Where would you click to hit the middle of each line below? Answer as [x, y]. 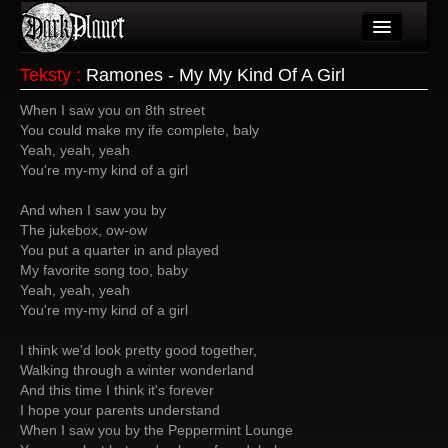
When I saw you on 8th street [112, 110]
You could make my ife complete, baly [139, 130]
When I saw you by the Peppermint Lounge [156, 430]
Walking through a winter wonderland [137, 370]
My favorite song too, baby [104, 270]
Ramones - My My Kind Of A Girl [215, 75]
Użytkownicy [115, 100]
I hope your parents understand [120, 410]
